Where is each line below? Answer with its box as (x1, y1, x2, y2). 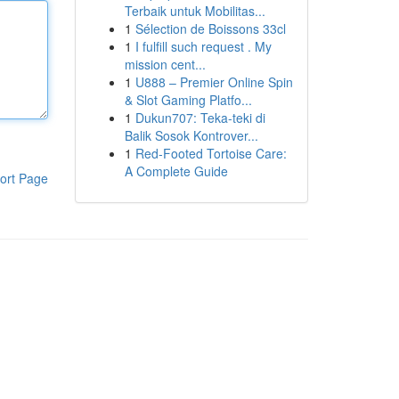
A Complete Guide (124, 162, 228, 180)
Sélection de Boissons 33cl (134, 20, 286, 37)
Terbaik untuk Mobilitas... (124, 2, 265, 20)
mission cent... (124, 55, 206, 73)
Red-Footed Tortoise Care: (134, 144, 287, 162)
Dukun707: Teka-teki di (134, 109, 265, 126)
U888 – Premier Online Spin (134, 73, 293, 91)
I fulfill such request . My (134, 37, 272, 55)
